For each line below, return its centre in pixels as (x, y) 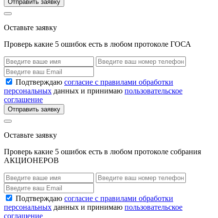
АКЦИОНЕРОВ (31, 160)
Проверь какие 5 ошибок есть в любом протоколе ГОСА (98, 44)
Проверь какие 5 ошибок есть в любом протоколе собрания (102, 151)
